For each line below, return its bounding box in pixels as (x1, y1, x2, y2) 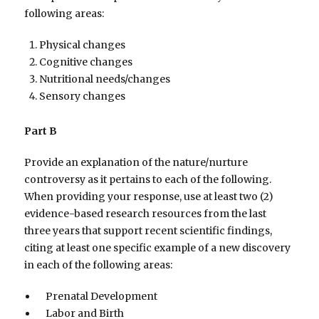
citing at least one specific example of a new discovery (24, 241, 291, 254)
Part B (24, 124, 58, 137)
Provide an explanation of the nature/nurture (24, 155, 249, 169)
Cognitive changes (39, 56, 133, 69)
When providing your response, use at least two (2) (24, 189, 274, 203)
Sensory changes (39, 90, 126, 103)
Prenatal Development (36, 289, 157, 303)
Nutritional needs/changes (39, 73, 171, 86)
